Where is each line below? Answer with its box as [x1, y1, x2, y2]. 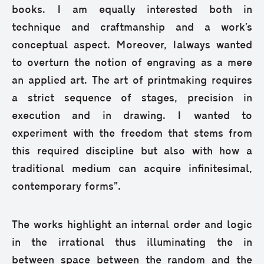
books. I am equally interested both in [12, 5, 252, 16]
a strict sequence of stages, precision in [12, 93, 252, 105]
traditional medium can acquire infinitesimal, [12, 164, 252, 176]
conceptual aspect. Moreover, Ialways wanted [12, 40, 252, 52]
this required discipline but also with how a [12, 146, 252, 158]
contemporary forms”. [12, 181, 121, 193]
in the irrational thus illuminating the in [12, 237, 252, 249]
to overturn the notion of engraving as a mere [12, 58, 252, 70]
